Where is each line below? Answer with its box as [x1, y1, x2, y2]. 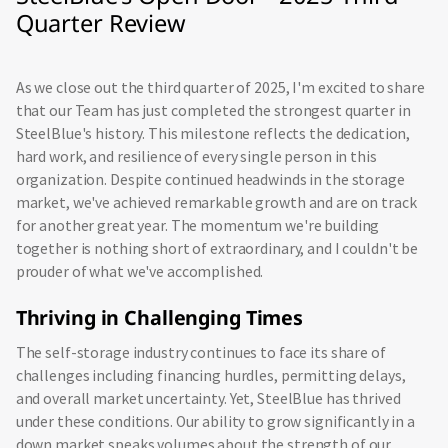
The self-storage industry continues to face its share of [15, 342, 386, 362]
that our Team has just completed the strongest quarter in [15, 101, 411, 121]
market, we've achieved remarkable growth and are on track [15, 193, 417, 213]
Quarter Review [15, 6, 186, 39]
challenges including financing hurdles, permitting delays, [15, 365, 406, 385]
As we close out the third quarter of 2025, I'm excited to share [15, 78, 425, 98]
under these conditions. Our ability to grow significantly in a [15, 411, 415, 431]
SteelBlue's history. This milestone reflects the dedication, [15, 124, 411, 144]
